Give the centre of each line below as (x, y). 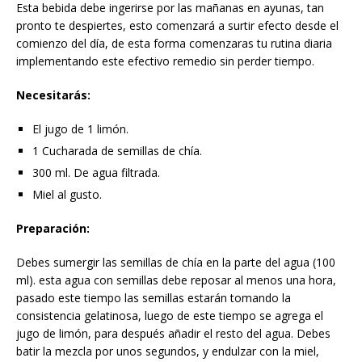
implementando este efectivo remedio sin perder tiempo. (165, 61)
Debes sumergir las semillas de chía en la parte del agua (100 (176, 262)
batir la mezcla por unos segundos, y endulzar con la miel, (168, 351)
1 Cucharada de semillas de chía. (117, 150)
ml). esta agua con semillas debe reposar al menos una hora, (176, 280)
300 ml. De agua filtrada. (96, 172)
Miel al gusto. (67, 194)
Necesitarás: (53, 95)
